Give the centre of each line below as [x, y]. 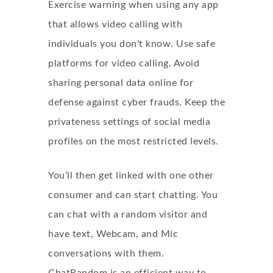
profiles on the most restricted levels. [133, 141]
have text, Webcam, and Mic [113, 234]
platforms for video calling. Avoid [124, 63]
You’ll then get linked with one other [131, 175]
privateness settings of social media [129, 122]
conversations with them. [106, 253]
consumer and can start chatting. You [133, 195]
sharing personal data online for [121, 83]
